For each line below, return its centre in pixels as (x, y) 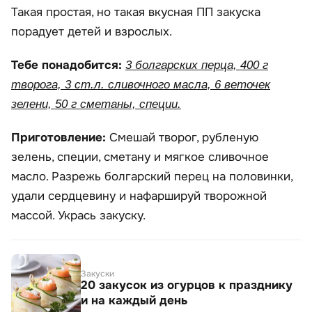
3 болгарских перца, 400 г (197, 65)
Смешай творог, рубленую (184, 137)
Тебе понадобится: (68, 65)
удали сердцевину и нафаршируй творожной (139, 196)
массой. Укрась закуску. (78, 215)
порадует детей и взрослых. (92, 31)
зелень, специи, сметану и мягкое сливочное (140, 157)
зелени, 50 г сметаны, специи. (96, 104)
